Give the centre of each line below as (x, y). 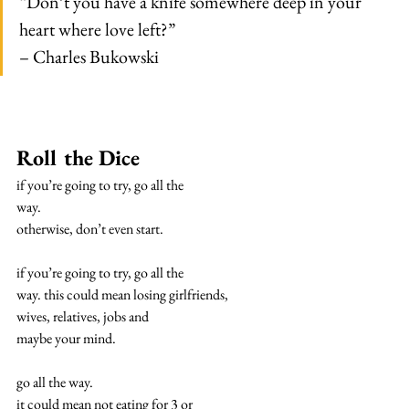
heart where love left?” (97, 29)
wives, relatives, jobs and (83, 316)
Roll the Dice (78, 157)
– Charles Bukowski (89, 56)
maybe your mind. (66, 338)
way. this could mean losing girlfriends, (122, 294)
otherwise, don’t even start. (90, 228)
